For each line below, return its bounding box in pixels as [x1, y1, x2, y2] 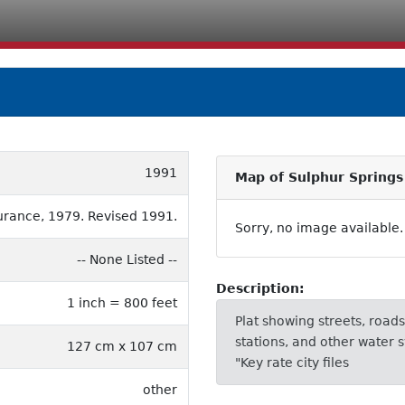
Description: [216, 280, 305, 296]
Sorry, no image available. [235, 220, 403, 235]
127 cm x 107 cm [67, 338, 177, 353]
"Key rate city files [235, 354, 349, 370]
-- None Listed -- [77, 251, 177, 267]
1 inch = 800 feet [67, 295, 177, 310]
